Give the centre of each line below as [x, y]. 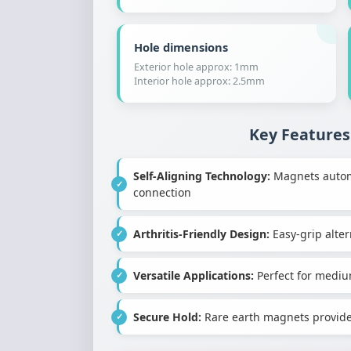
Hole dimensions [181, 47]
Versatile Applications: [194, 275]
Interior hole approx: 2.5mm [199, 81]
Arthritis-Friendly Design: [201, 234]
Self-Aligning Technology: [202, 176]
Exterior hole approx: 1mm [196, 67]
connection [162, 192]
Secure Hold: [167, 317]
